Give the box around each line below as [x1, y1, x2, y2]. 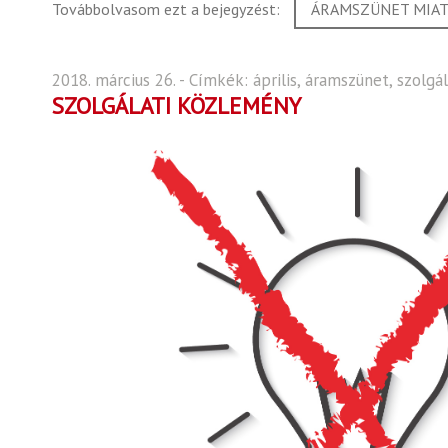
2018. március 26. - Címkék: [52, 69, 253, 91]
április [253, 69, 297, 91]
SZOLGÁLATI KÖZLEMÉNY [52, 91, 301, 120]
